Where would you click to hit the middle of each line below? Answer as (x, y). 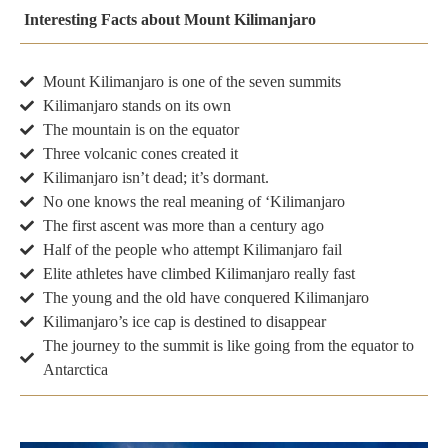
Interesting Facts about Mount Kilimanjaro (168, 20)
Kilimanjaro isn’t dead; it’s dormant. (155, 178)
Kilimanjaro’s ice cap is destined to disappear (184, 322)
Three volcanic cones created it (140, 154)
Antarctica (75, 370)
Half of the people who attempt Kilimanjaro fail (192, 250)
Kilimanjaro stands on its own (136, 106)
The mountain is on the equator (140, 130)
